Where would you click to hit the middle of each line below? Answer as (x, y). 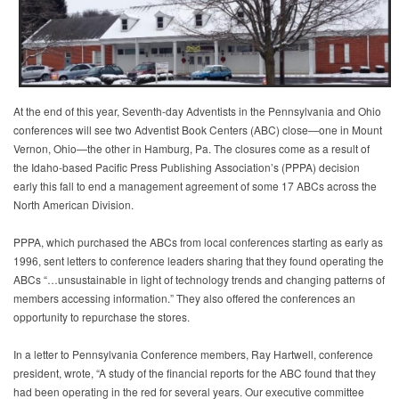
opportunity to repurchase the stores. (102, 317)
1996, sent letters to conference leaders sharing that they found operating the (199, 261)
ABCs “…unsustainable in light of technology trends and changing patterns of (199, 280)
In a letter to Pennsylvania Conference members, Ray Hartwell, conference (193, 354)
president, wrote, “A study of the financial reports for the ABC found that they (195, 373)
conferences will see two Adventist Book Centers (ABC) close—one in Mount (198, 130)
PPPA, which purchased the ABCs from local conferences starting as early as (198, 242)
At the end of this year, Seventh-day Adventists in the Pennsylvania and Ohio (197, 111)
